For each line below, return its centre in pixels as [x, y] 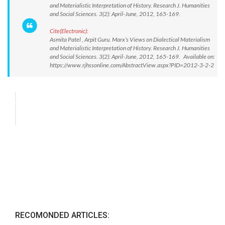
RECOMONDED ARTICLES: [62, 215]
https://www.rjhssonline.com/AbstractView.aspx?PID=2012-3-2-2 [132, 65]
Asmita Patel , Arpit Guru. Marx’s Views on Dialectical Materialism [130, 39]
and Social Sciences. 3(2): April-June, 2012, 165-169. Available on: [132, 57]
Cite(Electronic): [69, 31]
